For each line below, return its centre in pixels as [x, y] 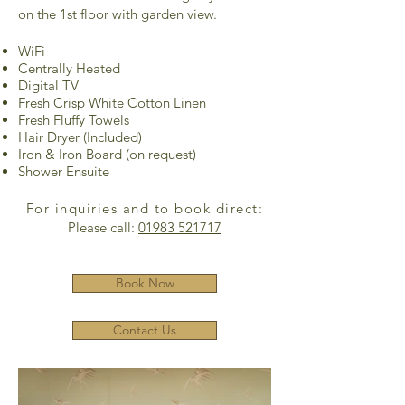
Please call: [103, 227]
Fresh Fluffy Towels [74, 120]
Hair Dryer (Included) [80, 137]
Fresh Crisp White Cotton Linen [112, 103]
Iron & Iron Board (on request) [107, 154]
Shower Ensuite [64, 171]
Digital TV [48, 85]
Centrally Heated [69, 68]
